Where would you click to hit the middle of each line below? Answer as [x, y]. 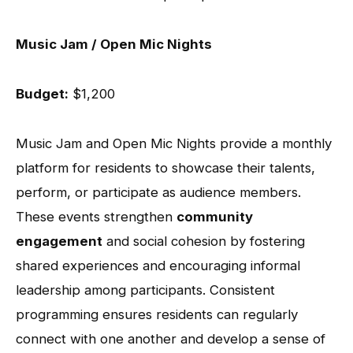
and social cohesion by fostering [204, 241]
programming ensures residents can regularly [157, 314]
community [215, 216]
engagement [59, 241]
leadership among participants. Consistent [145, 290]
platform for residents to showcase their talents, [165, 167]
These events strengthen [96, 216]
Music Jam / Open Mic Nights [114, 44]
